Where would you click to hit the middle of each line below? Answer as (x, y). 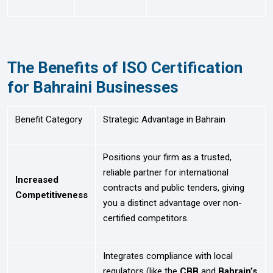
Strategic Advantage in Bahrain (164, 119)
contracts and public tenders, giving (174, 187)
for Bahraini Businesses (93, 87)
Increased (37, 179)
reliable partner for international (166, 172)
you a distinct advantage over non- (172, 203)
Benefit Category (49, 119)
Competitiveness (51, 195)
